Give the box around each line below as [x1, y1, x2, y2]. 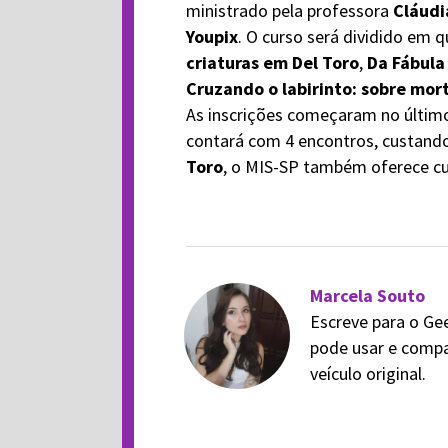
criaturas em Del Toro [185, 51, 359, 74]
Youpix [185, 25, 238, 48]
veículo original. [309, 362, 426, 385]
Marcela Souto [309, 284, 425, 307]
